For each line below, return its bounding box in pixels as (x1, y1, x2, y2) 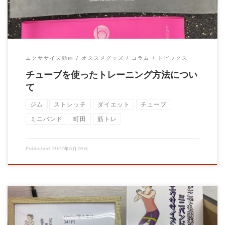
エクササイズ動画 (25, 55, 74, 61)
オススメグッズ (81, 55, 124, 61)
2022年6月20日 (52, 146, 88, 151)
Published (25, 146, 52, 151)
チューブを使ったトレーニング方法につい (25, 70, 197, 80)
